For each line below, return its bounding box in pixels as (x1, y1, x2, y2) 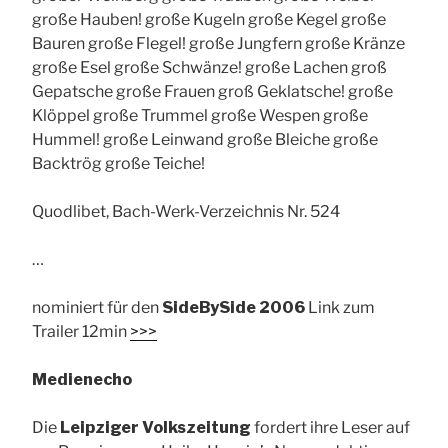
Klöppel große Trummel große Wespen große (32, 105, 368, 125)
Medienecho (32, 369, 132, 389)
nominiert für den (32, 297, 162, 317)
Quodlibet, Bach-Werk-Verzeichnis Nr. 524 (32, 201, 340, 221)
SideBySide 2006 (162, 297, 305, 317)
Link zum (305, 297, 375, 317)
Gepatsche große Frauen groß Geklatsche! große (32, 81, 393, 101)
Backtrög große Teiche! (32, 153, 205, 173)
